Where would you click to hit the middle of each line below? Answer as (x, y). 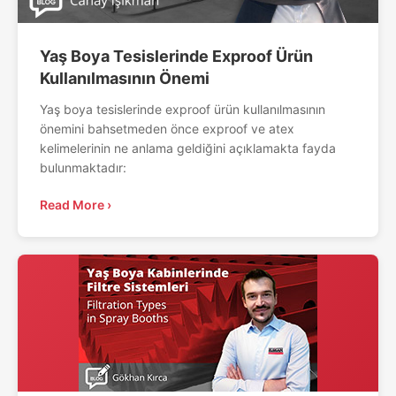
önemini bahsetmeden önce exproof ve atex (167, 128)
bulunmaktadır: (83, 167)
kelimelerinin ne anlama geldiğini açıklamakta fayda (190, 148)
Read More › (76, 204)
